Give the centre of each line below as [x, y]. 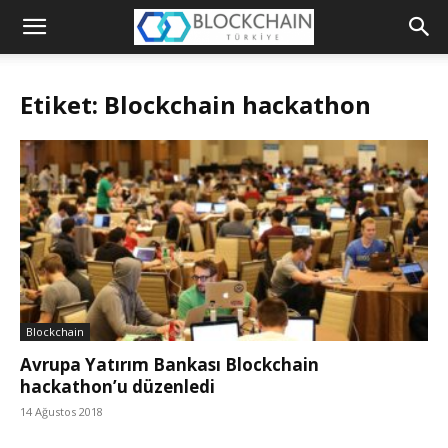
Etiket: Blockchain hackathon [195, 104]
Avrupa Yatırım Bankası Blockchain [169, 365]
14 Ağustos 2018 [61, 412]
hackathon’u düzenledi [117, 387]
